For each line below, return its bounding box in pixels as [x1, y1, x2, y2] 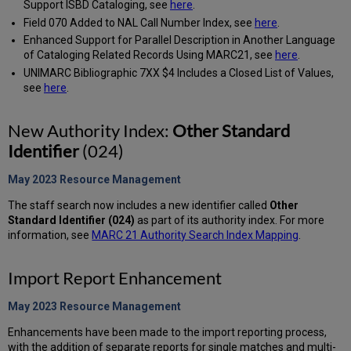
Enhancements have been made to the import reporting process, [8, 325, 327, 338]
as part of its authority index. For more [135, 213, 325, 226]
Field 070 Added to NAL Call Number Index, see [23, 16, 255, 29]
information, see [8, 228, 92, 241]
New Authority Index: [8, 119, 173, 141]
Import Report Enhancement [8, 266, 223, 288]
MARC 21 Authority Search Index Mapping [92, 228, 299, 241]
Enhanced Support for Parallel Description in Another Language [23, 34, 335, 47]
